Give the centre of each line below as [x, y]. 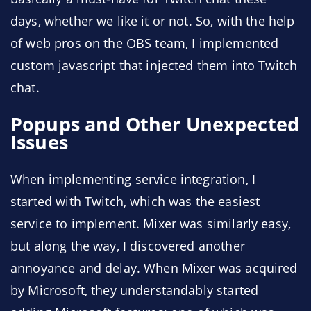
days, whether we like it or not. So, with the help [153, 21]
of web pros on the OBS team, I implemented [145, 43]
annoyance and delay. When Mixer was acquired [154, 268]
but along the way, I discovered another [128, 246]
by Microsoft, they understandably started [135, 290]
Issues [39, 142]
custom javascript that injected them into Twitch [154, 65]
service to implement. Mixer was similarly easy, [151, 224]
